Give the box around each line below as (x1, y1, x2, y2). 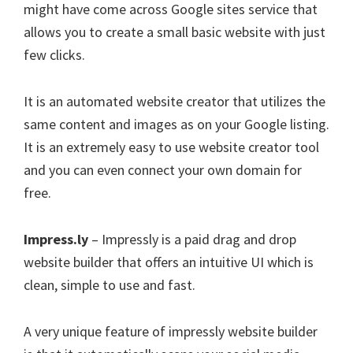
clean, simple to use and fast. (24, 276, 195, 294)
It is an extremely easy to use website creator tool (24, 138, 319, 156)
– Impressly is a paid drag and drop (88, 230, 296, 248)
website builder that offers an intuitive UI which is (24, 253, 314, 271)
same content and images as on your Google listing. (24, 115, 329, 133)
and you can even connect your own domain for (24, 161, 302, 179)
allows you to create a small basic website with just (24, 23, 325, 41)
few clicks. (24, 46, 85, 64)
